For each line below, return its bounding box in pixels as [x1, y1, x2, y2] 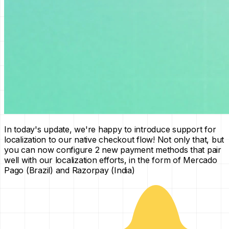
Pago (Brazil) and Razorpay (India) [4, 165, 135, 175]
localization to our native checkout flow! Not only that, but [4, 134, 224, 145]
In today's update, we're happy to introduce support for [4, 124, 216, 134]
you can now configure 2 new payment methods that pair [4, 144, 221, 155]
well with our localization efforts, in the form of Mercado [4, 154, 217, 165]
